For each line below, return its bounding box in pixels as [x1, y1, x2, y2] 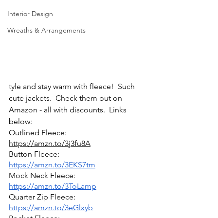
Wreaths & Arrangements [7, 26, 86, 35]
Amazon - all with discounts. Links [9, 105, 128, 114]
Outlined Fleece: [9, 128, 69, 137]
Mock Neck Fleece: [9, 171, 77, 180]
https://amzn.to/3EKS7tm [9, 160, 95, 169]
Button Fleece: [9, 149, 61, 159]
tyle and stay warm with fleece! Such [9, 82, 137, 91]
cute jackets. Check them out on [9, 93, 124, 103]
